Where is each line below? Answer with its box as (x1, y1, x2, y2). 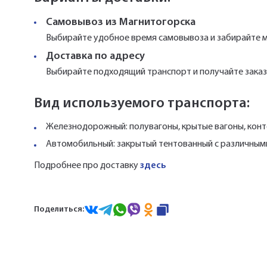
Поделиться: (34, 205, 84, 214)
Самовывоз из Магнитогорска (46, 17, 195, 28)
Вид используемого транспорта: (34, 97, 250, 111)
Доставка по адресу (46, 51, 145, 62)
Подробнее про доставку (34, 161, 140, 170)
